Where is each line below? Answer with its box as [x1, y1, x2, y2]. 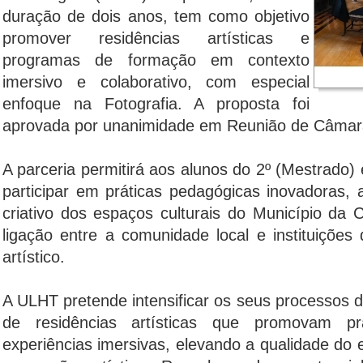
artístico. [2, 248, 65, 266]
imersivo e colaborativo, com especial [2, 73, 310, 91]
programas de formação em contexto [2, 51, 310, 69]
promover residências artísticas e [2, 29, 310, 47]
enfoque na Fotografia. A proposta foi [2, 95, 310, 113]
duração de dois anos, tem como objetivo [2, 7, 310, 25]
